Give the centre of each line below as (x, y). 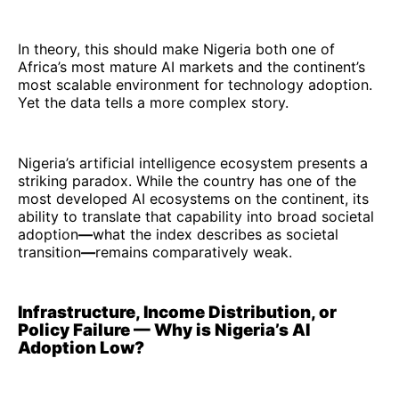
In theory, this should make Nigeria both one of (176, 49)
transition (49, 252)
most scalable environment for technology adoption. (195, 84)
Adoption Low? (81, 347)
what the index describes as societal (216, 234)
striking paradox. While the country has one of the (187, 180)
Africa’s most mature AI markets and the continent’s (191, 66)
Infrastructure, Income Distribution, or (177, 312)
